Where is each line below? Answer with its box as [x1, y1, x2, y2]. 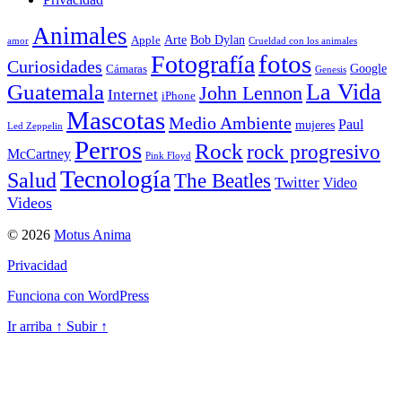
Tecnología [60, 164, 170, 193]
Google [350, 60, 387, 75]
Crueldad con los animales [249, 35, 357, 46]
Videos [7, 193, 52, 212]
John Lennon [199, 82, 302, 104]
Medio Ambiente [169, 112, 292, 133]
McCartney [7, 145, 71, 162]
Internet [108, 85, 158, 103]
